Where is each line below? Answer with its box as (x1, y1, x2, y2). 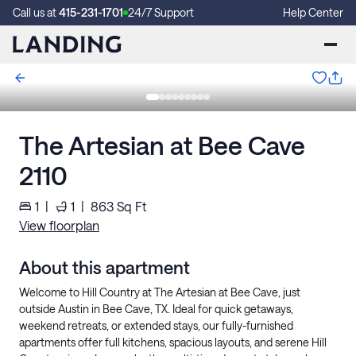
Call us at (13, 6, 59, 19)
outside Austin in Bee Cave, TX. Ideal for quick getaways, (19, 302, 293, 315)
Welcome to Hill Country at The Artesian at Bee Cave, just (19, 285, 300, 299)
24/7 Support (128, 6, 194, 19)
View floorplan (19, 218, 99, 233)
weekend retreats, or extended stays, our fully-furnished (19, 319, 293, 332)
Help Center (283, 6, 343, 19)
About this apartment (19, 257, 190, 277)
